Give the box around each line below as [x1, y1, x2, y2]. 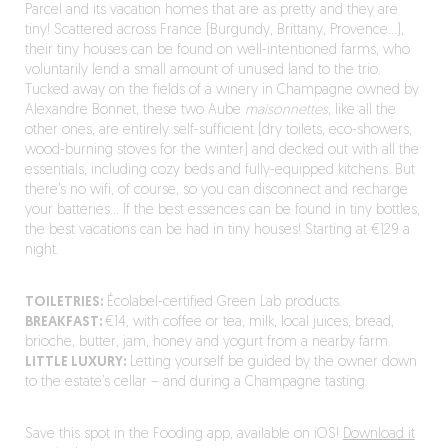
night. [24, 243, 63, 258]
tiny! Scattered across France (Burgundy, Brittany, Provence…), [24, 23, 404, 38]
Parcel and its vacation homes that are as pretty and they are [24, 3, 398, 18]
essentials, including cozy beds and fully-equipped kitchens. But [24, 163, 415, 178]
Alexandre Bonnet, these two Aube [24, 103, 245, 118]
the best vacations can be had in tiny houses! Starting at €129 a [24, 223, 410, 238]
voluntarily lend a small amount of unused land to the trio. [24, 63, 381, 78]
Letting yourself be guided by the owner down [125, 355, 417, 370]
